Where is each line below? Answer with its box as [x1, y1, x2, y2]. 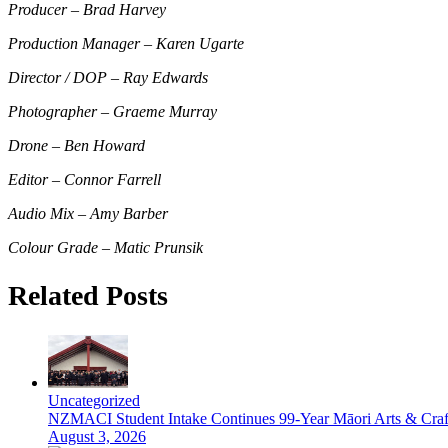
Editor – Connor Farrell [8, 170, 161, 188]
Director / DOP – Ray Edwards [8, 68, 208, 86]
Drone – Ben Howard [8, 136, 145, 154]
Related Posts [8, 280, 168, 312]
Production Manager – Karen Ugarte [8, 34, 244, 52]
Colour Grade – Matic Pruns [8, 238, 192, 256]
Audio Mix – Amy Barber [8, 204, 168, 222]
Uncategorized [48, 392, 140, 410]
